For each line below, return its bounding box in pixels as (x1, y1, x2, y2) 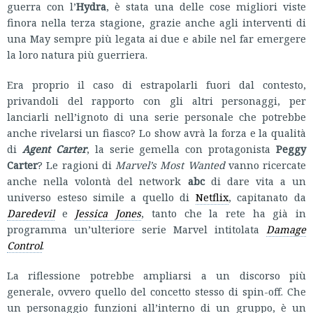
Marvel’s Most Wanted (115, 158, 225, 173)
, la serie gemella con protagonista (86, 142, 276, 156)
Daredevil (7, 206, 54, 221)
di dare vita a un (204, 174, 306, 189)
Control (7, 238, 42, 253)
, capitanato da (228, 190, 306, 205)
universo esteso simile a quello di (7, 190, 196, 205)
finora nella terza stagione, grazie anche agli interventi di (7, 15, 306, 30)
